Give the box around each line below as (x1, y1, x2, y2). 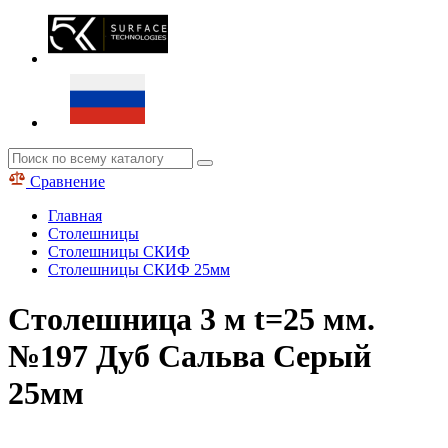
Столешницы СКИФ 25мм (48, 261, 230, 279)
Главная (48, 207, 102, 225)
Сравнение (26, 173, 105, 191)
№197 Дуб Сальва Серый (8, 337, 371, 374)
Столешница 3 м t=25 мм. (8, 300, 375, 337)
